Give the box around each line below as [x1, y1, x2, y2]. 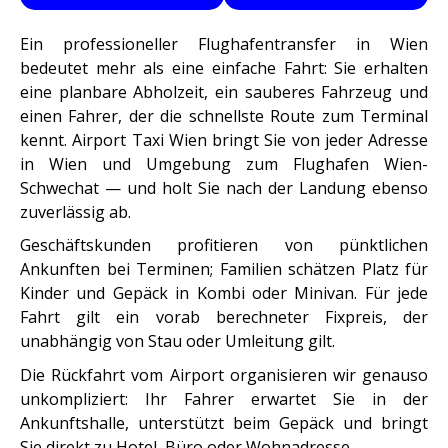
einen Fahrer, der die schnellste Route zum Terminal [20, 105, 428, 128]
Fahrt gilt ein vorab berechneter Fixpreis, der [20, 306, 428, 329]
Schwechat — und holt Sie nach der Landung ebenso [20, 177, 428, 200]
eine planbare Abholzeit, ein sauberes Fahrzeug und [20, 81, 428, 104]
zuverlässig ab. [20, 201, 131, 224]
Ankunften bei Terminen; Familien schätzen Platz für [20, 258, 428, 281]
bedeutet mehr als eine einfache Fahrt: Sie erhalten [20, 57, 428, 80]
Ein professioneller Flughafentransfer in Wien [20, 33, 428, 56]
